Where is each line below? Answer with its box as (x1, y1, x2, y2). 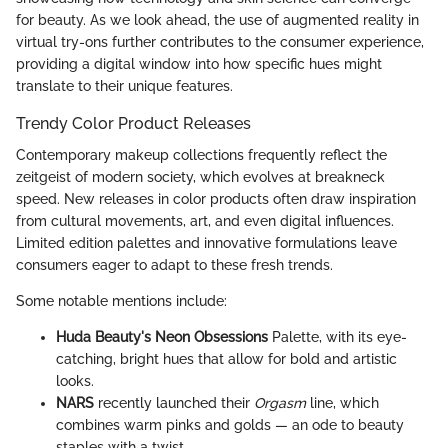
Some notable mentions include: (16, 293, 227, 310)
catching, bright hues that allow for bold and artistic (56, 351, 397, 368)
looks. (56, 373, 94, 390)
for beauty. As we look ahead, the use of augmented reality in (16, 11, 419, 28)
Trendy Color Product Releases (16, 113, 251, 133)
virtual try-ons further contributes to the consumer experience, (16, 33, 424, 50)
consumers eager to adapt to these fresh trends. (16, 257, 333, 274)
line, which (306, 395, 379, 412)
